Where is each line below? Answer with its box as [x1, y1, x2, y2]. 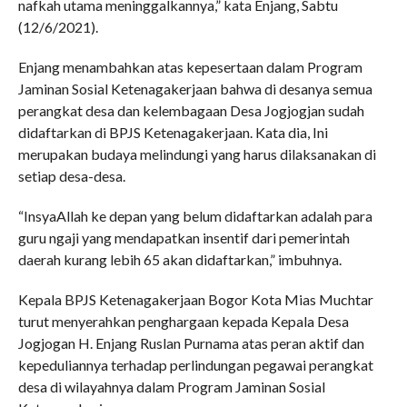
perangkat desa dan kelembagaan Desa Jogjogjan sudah [17, 101, 364, 119]
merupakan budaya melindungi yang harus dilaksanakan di [17, 144, 376, 163]
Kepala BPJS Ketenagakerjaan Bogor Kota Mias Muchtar [17, 290, 373, 308]
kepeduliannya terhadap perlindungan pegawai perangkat [17, 355, 373, 373]
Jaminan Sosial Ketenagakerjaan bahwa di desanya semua [17, 79, 372, 97]
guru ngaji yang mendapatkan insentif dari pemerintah [17, 228, 350, 246]
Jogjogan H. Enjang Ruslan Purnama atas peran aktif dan [17, 333, 364, 352]
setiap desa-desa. [17, 166, 125, 184]
